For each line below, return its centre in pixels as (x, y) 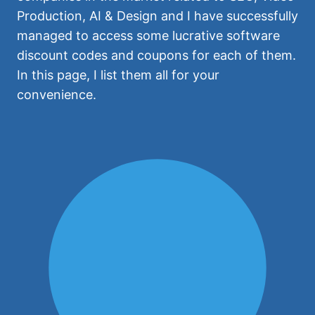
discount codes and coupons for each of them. (156, 55)
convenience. (57, 94)
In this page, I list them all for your (118, 75)
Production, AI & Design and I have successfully (157, 15)
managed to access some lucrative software (148, 35)
